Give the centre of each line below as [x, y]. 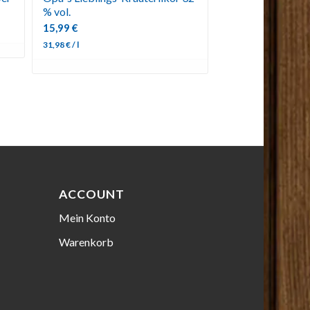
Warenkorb [86, 242]
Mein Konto [88, 218]
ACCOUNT [92, 194]
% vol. [57, 11]
